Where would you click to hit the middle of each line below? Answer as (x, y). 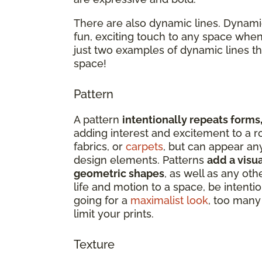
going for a (102, 200)
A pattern (98, 119)
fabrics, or (100, 146)
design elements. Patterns (140, 160)
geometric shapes (119, 173)
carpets (144, 146)
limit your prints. (114, 213)
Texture (94, 244)
